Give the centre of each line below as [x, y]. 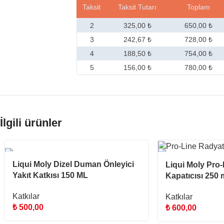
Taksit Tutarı [137, 7]
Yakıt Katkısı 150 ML [50, 175]
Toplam [199, 7]
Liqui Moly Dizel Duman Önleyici [73, 164]
